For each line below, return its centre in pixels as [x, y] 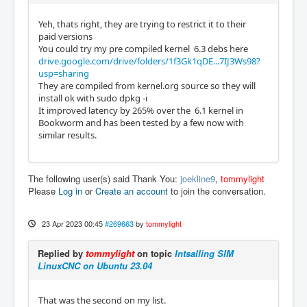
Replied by [62, 253]
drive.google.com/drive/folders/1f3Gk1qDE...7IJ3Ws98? [149, 61]
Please [43, 191]
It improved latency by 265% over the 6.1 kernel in [141, 110]
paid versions [65, 36]
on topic [155, 253]
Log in [70, 191]
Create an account [132, 191]
